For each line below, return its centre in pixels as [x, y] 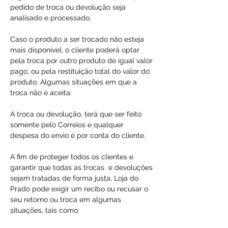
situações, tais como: [45, 210]
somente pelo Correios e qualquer [67, 125]
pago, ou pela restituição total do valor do [80, 72]
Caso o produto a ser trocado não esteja [77, 39]
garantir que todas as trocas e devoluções [81, 168]
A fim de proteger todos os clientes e [72, 157]
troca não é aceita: [41, 93]
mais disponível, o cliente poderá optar [75, 50]
